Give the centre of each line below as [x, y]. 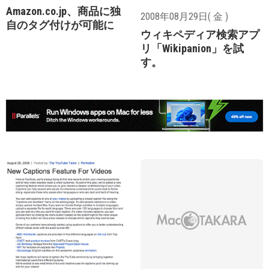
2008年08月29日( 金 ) [184, 16]
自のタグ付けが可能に [60, 25]
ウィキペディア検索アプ [200, 34]
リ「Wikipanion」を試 [192, 48]
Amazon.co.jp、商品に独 [63, 11]
